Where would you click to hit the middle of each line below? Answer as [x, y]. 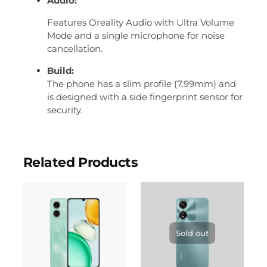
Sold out [193, 233]
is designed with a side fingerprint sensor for [145, 97]
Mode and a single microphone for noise [136, 35]
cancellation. [74, 48]
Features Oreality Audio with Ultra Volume [140, 22]
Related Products [80, 162]
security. [64, 110]
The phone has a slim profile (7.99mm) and [141, 83]
